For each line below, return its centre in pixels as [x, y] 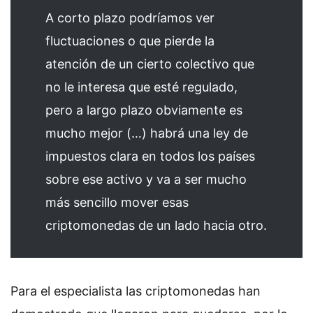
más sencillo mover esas [117, 202]
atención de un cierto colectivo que [150, 64]
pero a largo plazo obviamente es [144, 110]
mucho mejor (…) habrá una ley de [147, 133]
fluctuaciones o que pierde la [130, 41]
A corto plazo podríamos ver [130, 18]
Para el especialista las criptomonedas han [136, 291]
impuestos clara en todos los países [150, 156]
